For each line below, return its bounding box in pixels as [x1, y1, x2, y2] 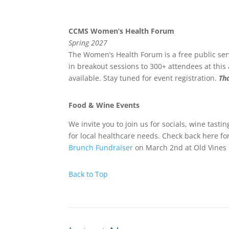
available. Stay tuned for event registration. [68, 73, 219, 83]
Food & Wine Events [68, 100, 140, 110]
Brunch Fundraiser [68, 142, 133, 152]
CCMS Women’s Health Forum [68, 26, 175, 36]
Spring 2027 [68, 38, 110, 48]
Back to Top [68, 169, 108, 179]
